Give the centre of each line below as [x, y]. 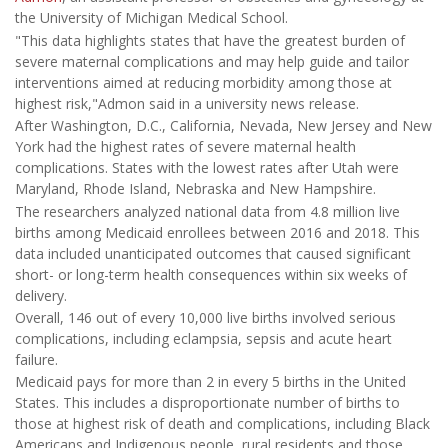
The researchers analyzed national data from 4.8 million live [207, 211]
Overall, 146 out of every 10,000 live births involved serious [205, 317]
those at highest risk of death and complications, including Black [222, 424]
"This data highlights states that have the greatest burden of [210, 40]
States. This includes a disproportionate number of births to [207, 403]
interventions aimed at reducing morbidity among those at [203, 82]
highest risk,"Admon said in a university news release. [187, 103]
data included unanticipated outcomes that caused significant [213, 253]
